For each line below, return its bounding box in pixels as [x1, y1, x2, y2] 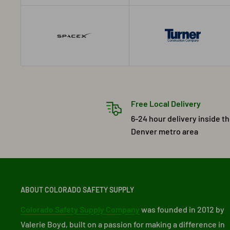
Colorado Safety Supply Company [21, 204, 140, 214]
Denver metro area [130, 126, 198, 136]
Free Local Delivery [130, 98, 201, 108]
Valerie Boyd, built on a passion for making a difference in [21, 219, 225, 229]
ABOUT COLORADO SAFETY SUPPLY [21, 185, 134, 194]
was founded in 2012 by [140, 204, 224, 214]
